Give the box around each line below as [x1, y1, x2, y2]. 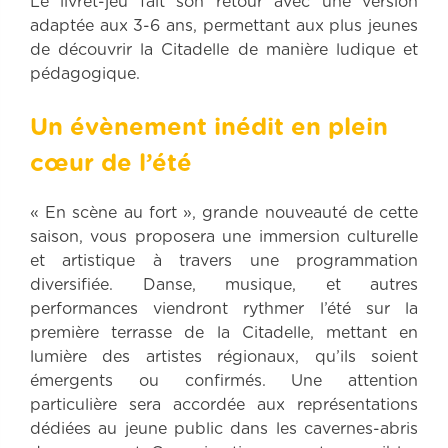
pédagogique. [30, 65, 140, 82]
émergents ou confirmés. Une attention [30, 373, 418, 390]
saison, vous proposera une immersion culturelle [30, 229, 418, 246]
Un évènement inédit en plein [30, 115, 388, 140]
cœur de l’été [30, 151, 192, 176]
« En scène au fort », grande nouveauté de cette [30, 205, 418, 222]
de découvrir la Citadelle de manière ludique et [30, 41, 418, 58]
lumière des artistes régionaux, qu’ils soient [30, 349, 418, 366]
